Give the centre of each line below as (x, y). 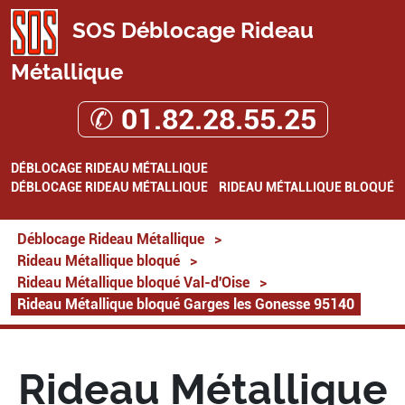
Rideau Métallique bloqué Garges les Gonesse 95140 (186, 304)
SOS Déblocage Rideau (190, 31)
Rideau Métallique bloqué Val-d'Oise (133, 283)
